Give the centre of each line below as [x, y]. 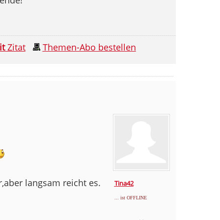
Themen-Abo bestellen [89, 47]
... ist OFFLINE [130, 197]
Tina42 [124, 183]
